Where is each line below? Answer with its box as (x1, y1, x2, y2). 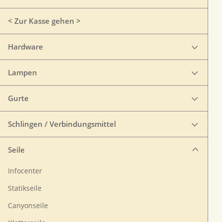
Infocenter (8, 166, 42, 175)
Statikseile (8, 184, 42, 193)
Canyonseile (8, 201, 48, 210)
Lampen (8, 67, 37, 77)
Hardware (8, 42, 43, 52)
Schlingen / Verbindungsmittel (8, 119, 116, 129)
